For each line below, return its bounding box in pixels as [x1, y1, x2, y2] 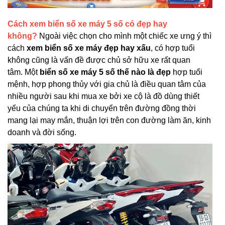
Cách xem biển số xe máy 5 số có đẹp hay [8, 20, 167, 28]
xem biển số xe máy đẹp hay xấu [27, 44, 151, 52]
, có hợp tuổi [151, 44, 195, 52]
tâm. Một [8, 68, 40, 76]
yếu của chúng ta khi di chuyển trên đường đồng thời [8, 104, 196, 113]
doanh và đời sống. [8, 128, 76, 137]
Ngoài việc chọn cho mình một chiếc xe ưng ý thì [37, 32, 211, 40]
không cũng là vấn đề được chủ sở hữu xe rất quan [8, 56, 190, 64]
